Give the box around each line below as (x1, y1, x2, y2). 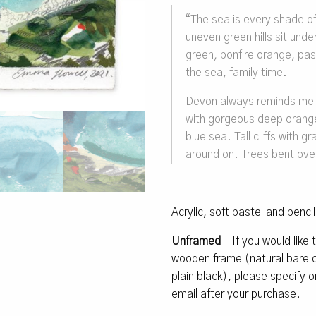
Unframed (171, 235, 224, 247)
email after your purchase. (171, 288, 301, 300)
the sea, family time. (186, 66, 288, 78)
